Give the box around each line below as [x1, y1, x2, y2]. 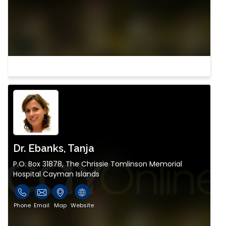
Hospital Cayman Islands [13, 169, 99, 180]
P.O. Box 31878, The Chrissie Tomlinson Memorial [13, 159, 182, 169]
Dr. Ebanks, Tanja [13, 142, 94, 155]
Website [71, 201, 94, 210]
